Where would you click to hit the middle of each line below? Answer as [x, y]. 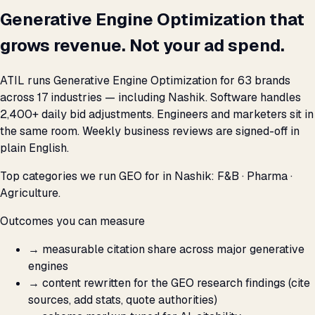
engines [48, 266]
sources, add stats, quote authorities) [123, 300]
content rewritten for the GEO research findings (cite [176, 283]
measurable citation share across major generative [173, 250]
